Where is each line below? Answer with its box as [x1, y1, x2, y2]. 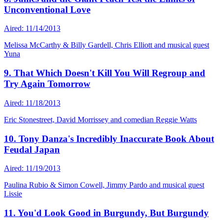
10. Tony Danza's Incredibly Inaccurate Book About [4, 133, 214, 144]
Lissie [4, 190, 22, 198]
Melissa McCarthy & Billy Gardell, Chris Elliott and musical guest [4, 41, 209, 50]
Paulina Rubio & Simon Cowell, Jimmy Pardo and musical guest [4, 181, 204, 190]
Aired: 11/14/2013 [4, 24, 60, 33]
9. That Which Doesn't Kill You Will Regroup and [4, 68, 205, 79]
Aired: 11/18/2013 [4, 98, 60, 107]
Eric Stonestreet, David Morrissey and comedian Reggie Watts [4, 115, 197, 124]
